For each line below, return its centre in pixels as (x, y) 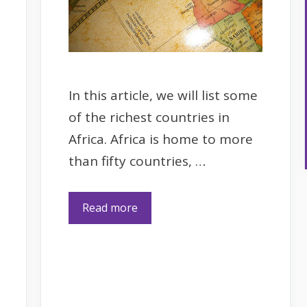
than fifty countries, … (137, 161)
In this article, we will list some (163, 96)
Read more (110, 207)
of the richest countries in (149, 118)
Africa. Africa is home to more (161, 139)
